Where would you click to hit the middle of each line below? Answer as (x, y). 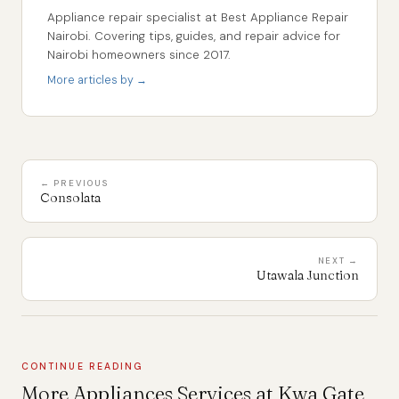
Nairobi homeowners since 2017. (139, 55)
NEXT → (338, 261)
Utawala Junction (308, 276)
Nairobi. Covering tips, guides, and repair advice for (194, 37)
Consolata (70, 197)
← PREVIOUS (75, 183)
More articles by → (97, 81)
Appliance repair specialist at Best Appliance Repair (198, 18)
